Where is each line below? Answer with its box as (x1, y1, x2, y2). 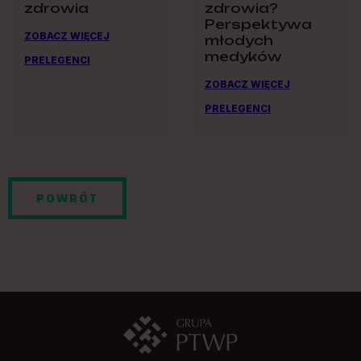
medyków (205, 48, 282, 64)
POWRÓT (36, 185, 98, 210)
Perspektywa (205, 15, 312, 32)
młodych (205, 31, 273, 48)
